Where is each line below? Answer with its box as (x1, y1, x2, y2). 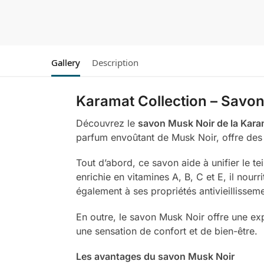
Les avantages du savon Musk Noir (75, 250, 235, 263)
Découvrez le (75, 117, 138, 130)
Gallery (51, 57, 80, 69)
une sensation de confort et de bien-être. (75, 225, 258, 237)
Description (92, 57, 138, 69)
